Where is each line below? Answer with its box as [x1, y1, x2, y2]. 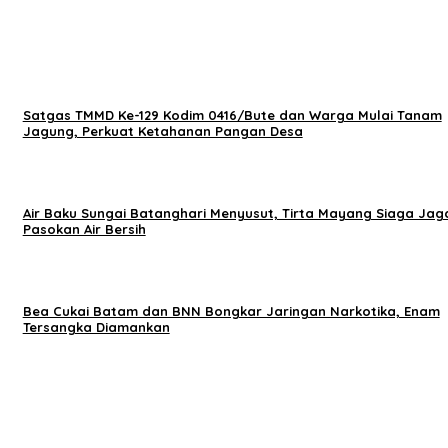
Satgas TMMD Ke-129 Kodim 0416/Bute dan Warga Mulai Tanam [22, 106, 442, 123]
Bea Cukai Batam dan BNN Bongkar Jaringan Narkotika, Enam [22, 303, 440, 320]
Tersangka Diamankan [22, 319, 170, 336]
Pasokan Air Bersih [22, 220, 146, 237]
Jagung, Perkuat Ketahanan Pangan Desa [22, 122, 303, 139]
